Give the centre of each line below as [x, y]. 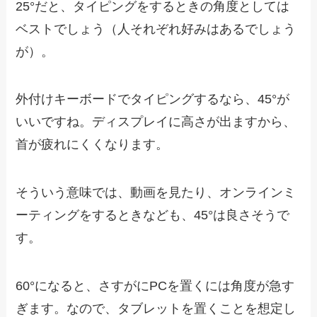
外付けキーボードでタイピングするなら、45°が [153, 99]
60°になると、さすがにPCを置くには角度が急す [155, 286]
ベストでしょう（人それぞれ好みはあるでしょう [156, 29]
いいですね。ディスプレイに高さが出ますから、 [156, 122]
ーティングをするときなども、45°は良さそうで [153, 215]
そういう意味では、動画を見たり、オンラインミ [156, 193]
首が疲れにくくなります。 [92, 145]
